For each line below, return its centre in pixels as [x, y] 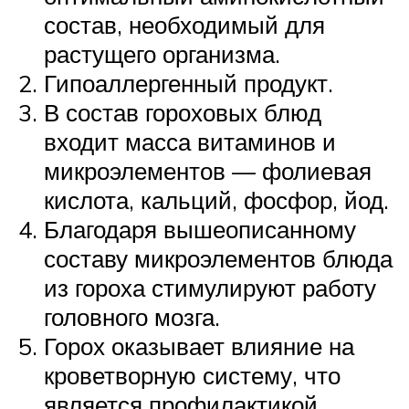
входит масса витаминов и [190, 142]
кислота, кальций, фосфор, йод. [216, 200]
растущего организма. [162, 54]
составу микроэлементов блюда [218, 259]
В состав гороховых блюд [183, 113]
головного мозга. [132, 317]
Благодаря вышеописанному [200, 230]
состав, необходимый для [184, 25]
